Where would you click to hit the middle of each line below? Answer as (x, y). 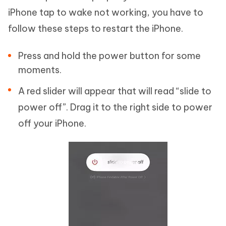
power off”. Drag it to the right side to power (115, 107)
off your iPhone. (52, 124)
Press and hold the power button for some (109, 56)
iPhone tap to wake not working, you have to (106, 13)
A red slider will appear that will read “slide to (115, 91)
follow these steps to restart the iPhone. (96, 29)
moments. (40, 70)
